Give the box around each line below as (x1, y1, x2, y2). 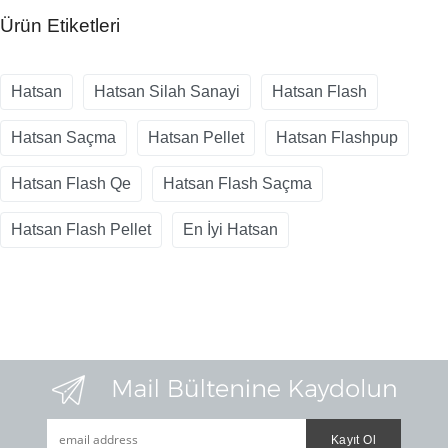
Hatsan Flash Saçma (163, 175, 312, 193)
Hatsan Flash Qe (11, 175, 131, 193)
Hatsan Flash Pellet (11, 221, 151, 239)
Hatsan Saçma (11, 129, 116, 147)
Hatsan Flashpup (276, 129, 398, 147)
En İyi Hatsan (183, 221, 278, 239)
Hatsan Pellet (148, 129, 244, 147)
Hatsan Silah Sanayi (94, 83, 240, 101)
